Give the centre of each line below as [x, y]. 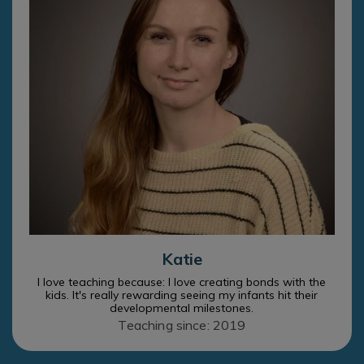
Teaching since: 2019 [182, 325]
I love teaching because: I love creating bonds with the [182, 282]
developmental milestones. [182, 308]
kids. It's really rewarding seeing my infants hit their [182, 295]
